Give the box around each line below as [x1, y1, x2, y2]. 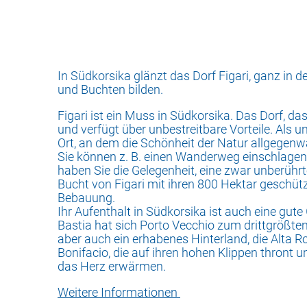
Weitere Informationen [58, 285, 180, 299]
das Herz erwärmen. [58, 259, 166, 273]
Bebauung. [58, 191, 115, 205]
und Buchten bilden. [58, 82, 163, 97]
